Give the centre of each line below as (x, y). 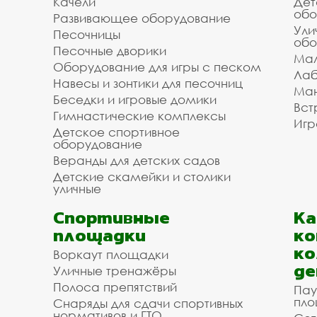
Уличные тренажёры (115, 271)
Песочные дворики (110, 51)
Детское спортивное (116, 132)
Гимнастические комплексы (139, 116)
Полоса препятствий (115, 287)
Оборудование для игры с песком (157, 67)
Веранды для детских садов (137, 160)
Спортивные (111, 217)
